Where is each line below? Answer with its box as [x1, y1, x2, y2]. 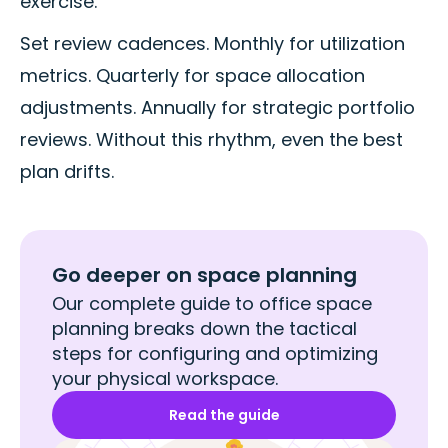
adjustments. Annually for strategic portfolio [20, 95, 415, 121]
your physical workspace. [52, 366, 278, 392]
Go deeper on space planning [52, 261, 357, 290]
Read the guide [168, 405, 280, 426]
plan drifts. [20, 159, 114, 185]
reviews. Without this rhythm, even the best [20, 127, 403, 153]
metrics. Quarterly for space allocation [20, 63, 365, 89]
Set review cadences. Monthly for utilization [20, 31, 405, 57]
